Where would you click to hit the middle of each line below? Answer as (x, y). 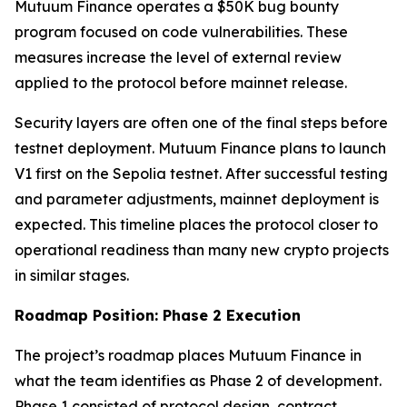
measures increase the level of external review (178, 57)
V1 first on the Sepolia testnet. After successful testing (201, 173)
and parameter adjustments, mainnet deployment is (197, 199)
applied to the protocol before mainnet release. (181, 82)
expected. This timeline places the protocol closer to (196, 224)
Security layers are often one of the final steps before (201, 122)
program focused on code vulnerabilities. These (181, 31)
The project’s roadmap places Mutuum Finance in (188, 355)
